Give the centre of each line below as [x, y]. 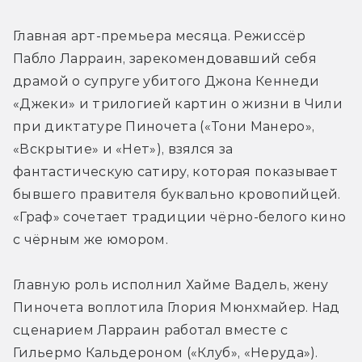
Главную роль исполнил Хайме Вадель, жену [171, 285]
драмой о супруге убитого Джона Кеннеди [166, 82]
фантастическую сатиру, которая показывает [176, 172]
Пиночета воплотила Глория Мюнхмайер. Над [177, 308]
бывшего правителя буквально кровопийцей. [177, 195]
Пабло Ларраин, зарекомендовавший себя [165, 59]
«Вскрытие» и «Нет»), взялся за [123, 149]
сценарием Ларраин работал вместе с [150, 330]
